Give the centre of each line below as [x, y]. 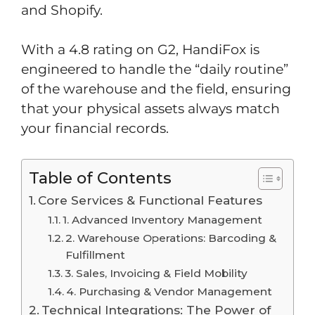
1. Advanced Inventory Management [163, 219]
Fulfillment [96, 255]
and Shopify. [62, 10]
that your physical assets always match [150, 109]
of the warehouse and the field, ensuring [156, 89]
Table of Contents [100, 178]
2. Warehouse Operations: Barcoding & [171, 238]
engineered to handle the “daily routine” [155, 69]
